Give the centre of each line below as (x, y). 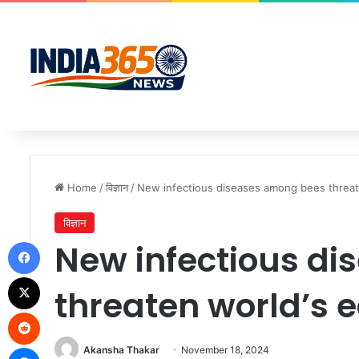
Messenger (68, 347)
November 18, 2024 (225, 350)
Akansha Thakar (121, 350)
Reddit (55, 312)
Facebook (64, 241)
